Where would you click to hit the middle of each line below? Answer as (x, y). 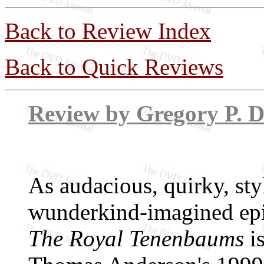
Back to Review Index (108, 31)
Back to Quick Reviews (114, 67)
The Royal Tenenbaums (136, 238)
